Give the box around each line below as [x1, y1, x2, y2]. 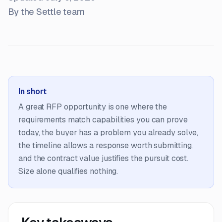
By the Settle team [8, 5, 85, 17]
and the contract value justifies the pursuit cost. [18, 153, 189, 164]
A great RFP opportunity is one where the [18, 101, 167, 112]
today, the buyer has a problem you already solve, [18, 127, 199, 138]
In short [18, 86, 47, 97]
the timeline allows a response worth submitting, [18, 140, 193, 151]
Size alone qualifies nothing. [18, 166, 118, 176]
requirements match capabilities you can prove [18, 114, 188, 125]
